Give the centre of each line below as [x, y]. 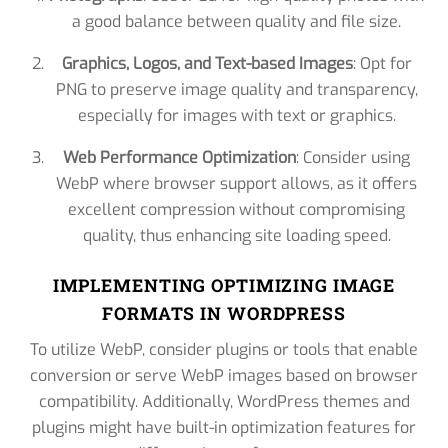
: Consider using [353, 158]
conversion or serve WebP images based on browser [224, 375]
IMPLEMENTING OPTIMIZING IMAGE [224, 285]
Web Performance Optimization [180, 158]
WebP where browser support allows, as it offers [237, 184]
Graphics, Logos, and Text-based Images [207, 64]
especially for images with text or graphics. [236, 116]
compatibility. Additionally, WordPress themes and [224, 401]
